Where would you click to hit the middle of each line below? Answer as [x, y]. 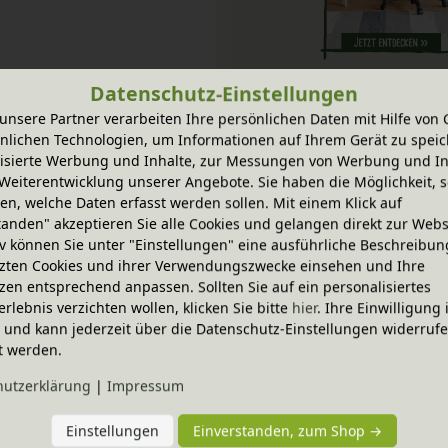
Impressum [145, 385]
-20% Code [274, 131]
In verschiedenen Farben [312, 284]
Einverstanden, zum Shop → [287, 431]
